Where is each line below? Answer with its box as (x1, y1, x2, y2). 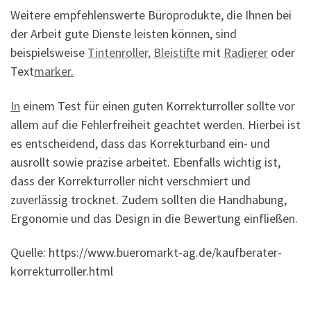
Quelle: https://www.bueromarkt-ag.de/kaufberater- (10, 244, 282, 261)
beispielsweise (10, 44, 87, 61)
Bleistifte (153, 44, 200, 61)
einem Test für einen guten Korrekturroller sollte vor (20, 97, 295, 114)
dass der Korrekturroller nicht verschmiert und (10, 172, 251, 189)
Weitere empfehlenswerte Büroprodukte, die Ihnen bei (10, 7, 292, 24)
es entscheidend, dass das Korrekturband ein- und (10, 135, 270, 151)
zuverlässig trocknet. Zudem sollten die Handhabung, (10, 191, 287, 208)
